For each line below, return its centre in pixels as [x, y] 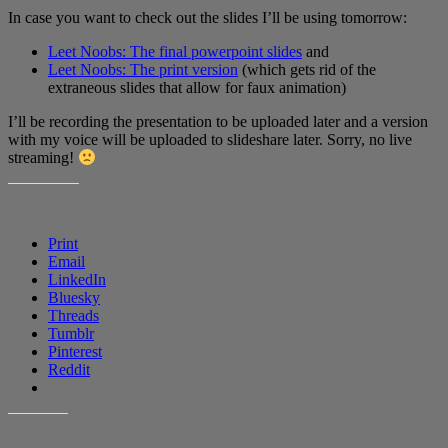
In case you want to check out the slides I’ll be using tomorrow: [207, 17]
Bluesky [74, 297]
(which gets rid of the [307, 69]
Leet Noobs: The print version [143, 69]
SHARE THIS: [43, 200]
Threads [73, 315]
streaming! [43, 157]
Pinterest [75, 351]
